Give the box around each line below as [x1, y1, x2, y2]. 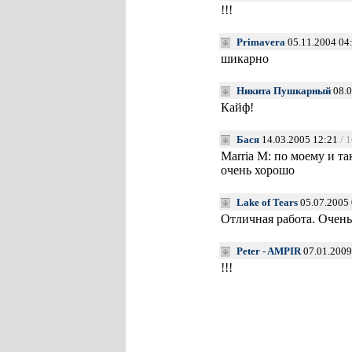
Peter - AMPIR [236, 245, 301, 257]
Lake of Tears [236, 196, 298, 208]
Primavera [236, 36, 285, 48]
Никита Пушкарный [236, 85, 331, 97]
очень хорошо [220, 163, 295, 177]
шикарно [220, 52, 269, 65]
